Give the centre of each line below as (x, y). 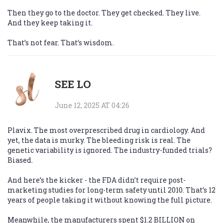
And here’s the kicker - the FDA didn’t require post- (97, 180)
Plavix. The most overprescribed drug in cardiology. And (106, 130)
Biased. (20, 160)
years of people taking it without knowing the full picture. (110, 200)
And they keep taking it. (50, 23)
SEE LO (73, 84)
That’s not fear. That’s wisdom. (61, 43)
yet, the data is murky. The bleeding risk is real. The (99, 140)
